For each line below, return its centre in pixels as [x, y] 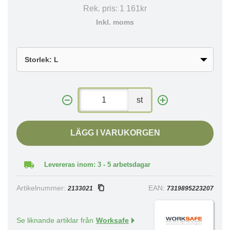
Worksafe [112, 221]
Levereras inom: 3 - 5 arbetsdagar [97, 165]
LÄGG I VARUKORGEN [115, 133]
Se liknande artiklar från [55, 221]
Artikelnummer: [42, 188]
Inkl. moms [115, 23]
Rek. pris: [101, 9]
